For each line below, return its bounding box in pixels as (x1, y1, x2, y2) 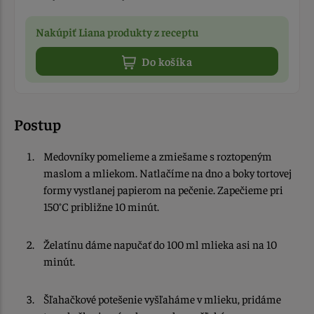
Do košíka (142, 54, 192, 69)
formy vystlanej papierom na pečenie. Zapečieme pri (43, 182, 283, 197)
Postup (14, 114, 61, 135)
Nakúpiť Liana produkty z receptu (36, 25, 198, 39)
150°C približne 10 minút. (43, 199, 159, 214)
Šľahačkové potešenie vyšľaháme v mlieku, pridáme (43, 292, 281, 306)
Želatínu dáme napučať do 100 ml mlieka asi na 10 (43, 237, 277, 252)
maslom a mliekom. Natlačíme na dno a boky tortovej (43, 165, 292, 180)
